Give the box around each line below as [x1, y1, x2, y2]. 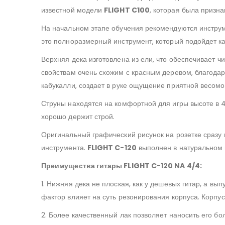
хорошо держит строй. [41, 111, 115, 122]
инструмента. [41, 143, 87, 153]
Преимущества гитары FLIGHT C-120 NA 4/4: [41, 161, 202, 171]
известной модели [41, 5, 104, 16]
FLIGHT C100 [104, 5, 150, 16]
